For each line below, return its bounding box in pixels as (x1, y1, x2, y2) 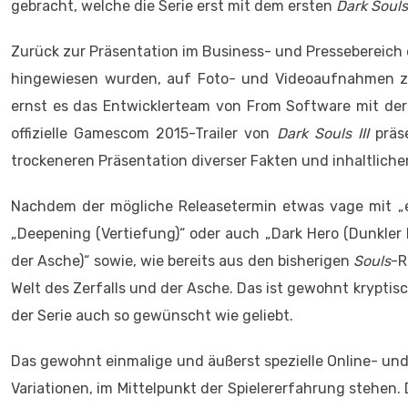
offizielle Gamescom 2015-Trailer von (11, 125, 277, 143)
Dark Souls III (276, 125, 369, 143)
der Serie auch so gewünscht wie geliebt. (11, 307, 293, 325)
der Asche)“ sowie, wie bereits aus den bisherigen (11, 252, 354, 270)
